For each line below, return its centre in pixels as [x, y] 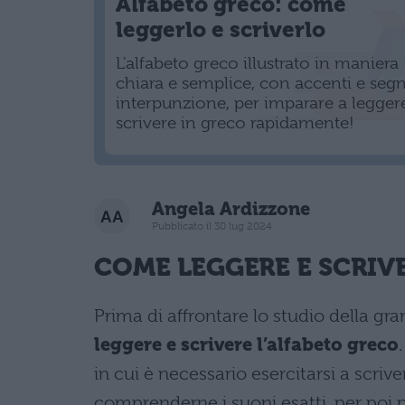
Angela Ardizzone [231, 210]
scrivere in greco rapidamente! [235, 122]
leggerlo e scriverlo [221, 29]
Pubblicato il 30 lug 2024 [212, 226]
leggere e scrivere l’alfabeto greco [246, 344]
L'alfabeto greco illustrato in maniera [257, 63]
